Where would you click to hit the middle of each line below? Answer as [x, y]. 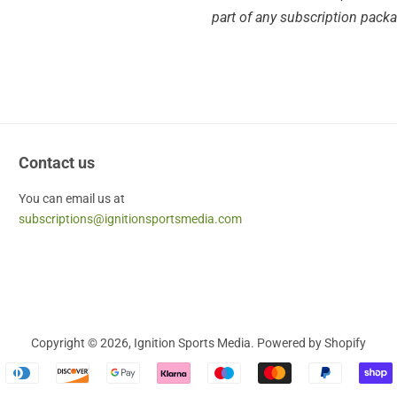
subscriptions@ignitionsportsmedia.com [130, 219]
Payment [226, 374]
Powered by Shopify [311, 343]
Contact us [56, 163]
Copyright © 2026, [82, 343]
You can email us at [73, 198]
